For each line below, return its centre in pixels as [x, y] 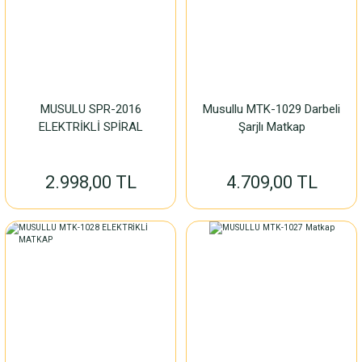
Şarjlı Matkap [271, 127]
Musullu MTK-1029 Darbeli [271, 109]
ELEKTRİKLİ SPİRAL [90, 127]
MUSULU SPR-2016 [90, 109]
